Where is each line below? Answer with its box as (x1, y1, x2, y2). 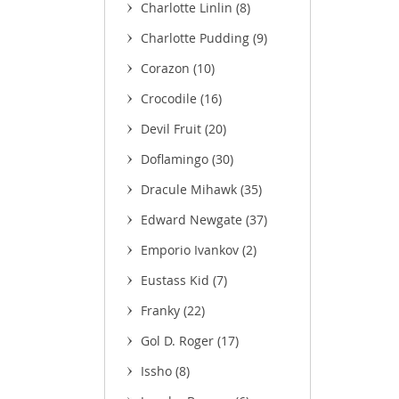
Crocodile (141, 90, 200, 107)
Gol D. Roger (141, 332, 217, 349)
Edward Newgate (141, 211, 246, 228)
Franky (141, 302, 183, 319)
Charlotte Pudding (141, 29, 253, 46)
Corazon (141, 60, 193, 77)
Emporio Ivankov (141, 241, 242, 258)
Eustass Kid (141, 272, 213, 289)
